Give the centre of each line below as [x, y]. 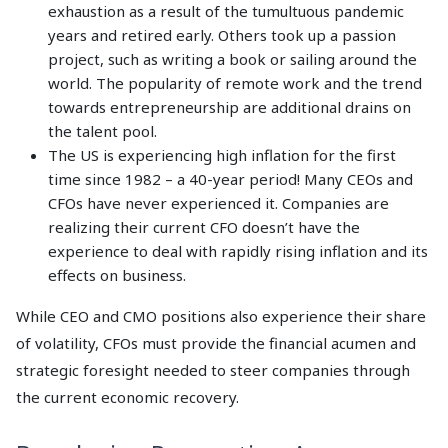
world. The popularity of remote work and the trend [235, 83]
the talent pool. [102, 131]
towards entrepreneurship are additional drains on [229, 107]
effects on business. [117, 275]
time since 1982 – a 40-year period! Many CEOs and [230, 179]
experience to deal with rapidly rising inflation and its [238, 251]
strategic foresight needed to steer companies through [213, 370]
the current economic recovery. [127, 397]
